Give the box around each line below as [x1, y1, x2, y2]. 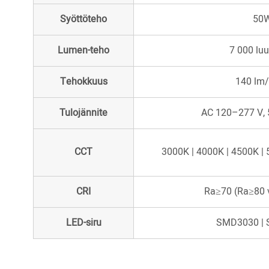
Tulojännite [59, 106, 108, 121]
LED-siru [65, 216, 101, 231]
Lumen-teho [58, 43, 110, 58]
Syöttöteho [60, 12, 107, 27]
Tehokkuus [59, 74, 107, 89]
